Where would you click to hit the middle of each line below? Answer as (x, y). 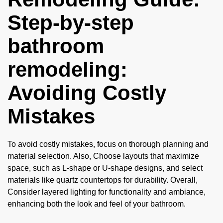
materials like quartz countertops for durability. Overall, (103, 180)
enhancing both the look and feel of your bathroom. (97, 204)
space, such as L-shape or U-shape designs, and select (105, 168)
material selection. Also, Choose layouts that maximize (103, 156)
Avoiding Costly (87, 93)
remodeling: (67, 70)
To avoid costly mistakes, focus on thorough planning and (108, 144)
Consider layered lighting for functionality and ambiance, (107, 192)
